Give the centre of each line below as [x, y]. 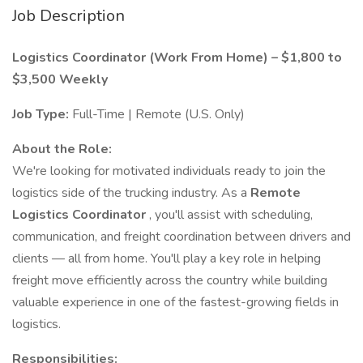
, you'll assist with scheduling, [231, 215]
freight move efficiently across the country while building [170, 280]
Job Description [68, 16]
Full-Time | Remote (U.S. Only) [158, 114]
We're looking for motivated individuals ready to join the [169, 171]
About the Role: [62, 149]
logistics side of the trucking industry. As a [131, 193]
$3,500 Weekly [60, 79]
